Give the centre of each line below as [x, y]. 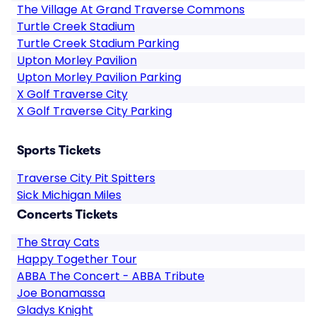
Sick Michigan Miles [69, 195]
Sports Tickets [59, 150]
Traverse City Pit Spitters [86, 178]
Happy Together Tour [77, 259]
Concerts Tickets [67, 214]
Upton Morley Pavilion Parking [99, 77]
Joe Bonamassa [61, 293]
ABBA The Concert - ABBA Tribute [111, 276]
